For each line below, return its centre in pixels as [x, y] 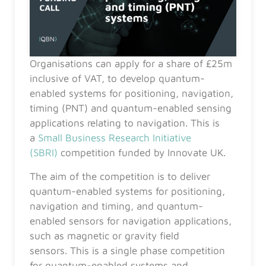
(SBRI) [44, 153]
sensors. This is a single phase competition [127, 250]
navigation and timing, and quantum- [116, 206]
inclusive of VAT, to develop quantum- [117, 79]
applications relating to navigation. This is [125, 123]
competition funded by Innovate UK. [142, 153]
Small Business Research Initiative [115, 138]
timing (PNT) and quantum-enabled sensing [131, 108]
